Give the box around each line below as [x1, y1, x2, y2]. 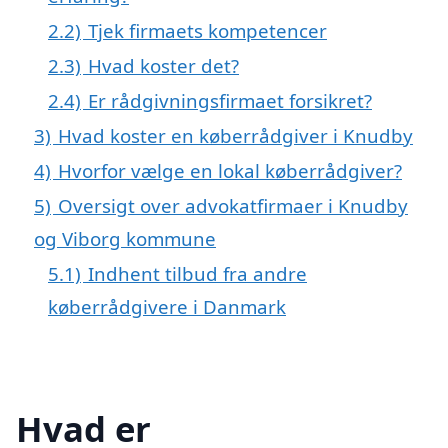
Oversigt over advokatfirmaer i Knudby [58, 192, 408, 218]
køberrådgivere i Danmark [48, 293, 286, 319]
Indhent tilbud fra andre [88, 260, 307, 286]
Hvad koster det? [88, 52, 239, 78]
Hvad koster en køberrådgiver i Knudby [58, 122, 413, 148]
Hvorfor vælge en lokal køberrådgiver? [58, 157, 402, 183]
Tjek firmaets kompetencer [88, 17, 327, 43]
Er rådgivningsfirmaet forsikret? [88, 87, 372, 113]
